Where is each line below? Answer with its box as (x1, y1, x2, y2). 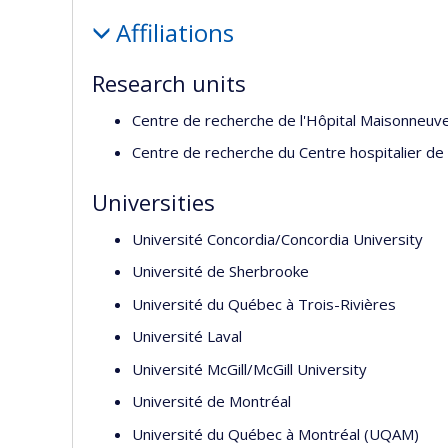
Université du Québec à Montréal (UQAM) (132, 423, 419, 444)
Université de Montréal (132, 391, 291, 411)
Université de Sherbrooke (132, 261, 309, 281)
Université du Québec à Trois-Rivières (132, 293, 396, 314)
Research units (92, 68, 246, 98)
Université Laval (132, 326, 242, 346)
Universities (92, 187, 215, 217)
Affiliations (115, 16, 234, 49)
